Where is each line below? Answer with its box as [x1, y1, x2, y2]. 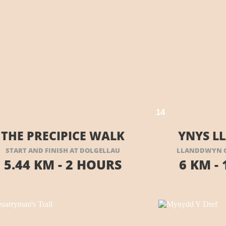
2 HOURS [62, 156, 122, 173]
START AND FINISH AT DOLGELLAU [5, 146, 120, 155]
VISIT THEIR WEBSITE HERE [20, 100, 146, 115]
